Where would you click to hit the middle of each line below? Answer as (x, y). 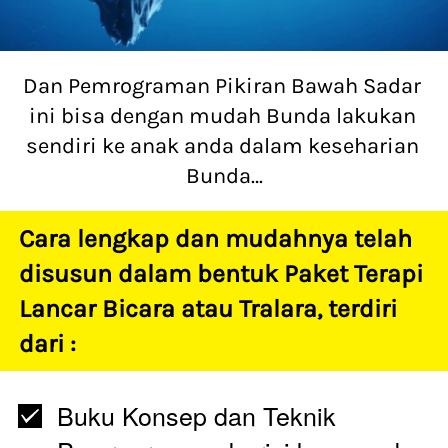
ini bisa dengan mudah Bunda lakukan (222, 116)
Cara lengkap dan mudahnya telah (215, 239)
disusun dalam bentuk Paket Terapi (221, 274)
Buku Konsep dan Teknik (196, 415)
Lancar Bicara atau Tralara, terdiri (208, 309)
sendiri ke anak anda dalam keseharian (222, 146)
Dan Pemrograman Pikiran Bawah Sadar (222, 86)
